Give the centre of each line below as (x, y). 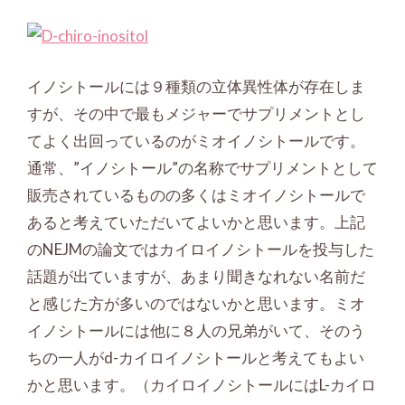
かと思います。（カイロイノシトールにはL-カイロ (202, 384)
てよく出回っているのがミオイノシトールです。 (196, 140)
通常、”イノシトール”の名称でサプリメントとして (202, 167)
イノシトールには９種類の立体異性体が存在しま (196, 86)
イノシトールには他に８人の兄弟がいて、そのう (196, 330)
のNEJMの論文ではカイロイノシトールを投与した (201, 249)
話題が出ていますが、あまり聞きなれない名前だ (196, 276)
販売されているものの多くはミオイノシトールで (196, 194)
